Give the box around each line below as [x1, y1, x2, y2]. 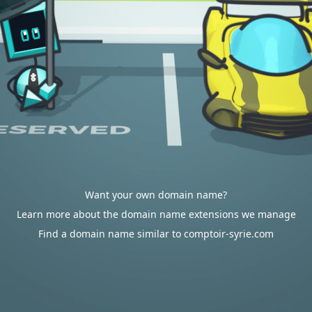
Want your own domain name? [85, 188, 227, 201]
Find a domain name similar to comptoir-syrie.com [38, 227, 274, 240]
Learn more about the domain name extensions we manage [16, 208, 296, 221]
